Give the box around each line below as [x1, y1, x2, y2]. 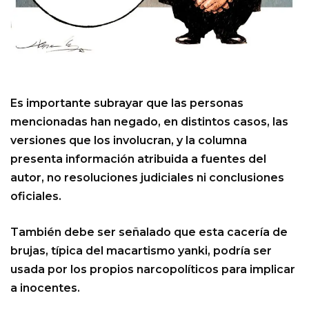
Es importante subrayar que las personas [10, 97, 243, 110]
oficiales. [10, 190, 61, 203]
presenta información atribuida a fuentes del [10, 152, 266, 166]
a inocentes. [10, 281, 80, 295]
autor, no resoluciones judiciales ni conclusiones [10, 171, 284, 185]
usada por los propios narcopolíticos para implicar [10, 263, 295, 277]
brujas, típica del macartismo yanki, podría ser [10, 244, 272, 258]
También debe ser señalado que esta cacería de [10, 226, 288, 239]
